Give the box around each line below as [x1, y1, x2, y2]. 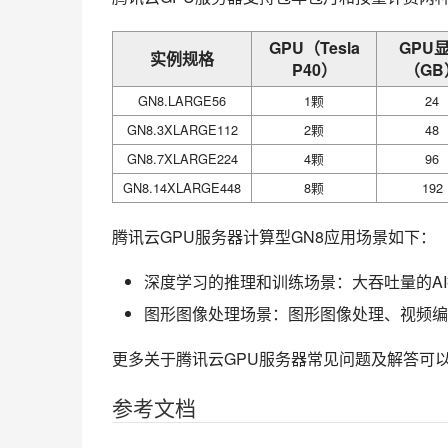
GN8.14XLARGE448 [123, 178, 241, 198]
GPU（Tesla [268, 36, 360, 60]
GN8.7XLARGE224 [126, 149, 238, 169]
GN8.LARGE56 [138, 91, 226, 111]
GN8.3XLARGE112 [126, 120, 238, 140]
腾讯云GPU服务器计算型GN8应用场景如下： [112, 225, 436, 249]
